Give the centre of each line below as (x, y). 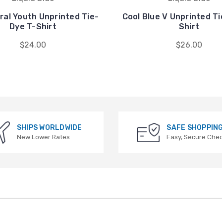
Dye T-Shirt (33, 27)
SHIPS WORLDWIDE (49, 128)
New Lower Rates (43, 137)
